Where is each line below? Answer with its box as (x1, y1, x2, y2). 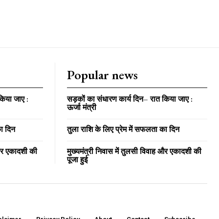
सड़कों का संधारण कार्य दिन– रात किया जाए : (67, 94, 193, 104)
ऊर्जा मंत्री (67, 102, 96, 112)
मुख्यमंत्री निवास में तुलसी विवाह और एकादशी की (67, 146, 201, 156)
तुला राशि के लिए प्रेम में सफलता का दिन (67, 124, 179, 134)
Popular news (67, 66, 138, 83)
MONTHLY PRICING (30, 37, 85, 45)
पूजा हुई (67, 154, 88, 165)
